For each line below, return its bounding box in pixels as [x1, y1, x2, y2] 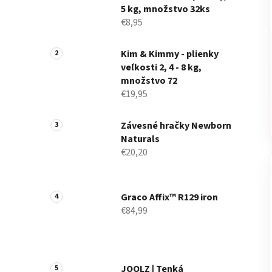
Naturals [121, 132, 160, 146]
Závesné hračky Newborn [121, 118, 231, 132]
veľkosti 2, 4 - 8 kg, [121, 60, 202, 74]
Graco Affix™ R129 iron [121, 190, 218, 204]
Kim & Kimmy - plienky [121, 47, 219, 61]
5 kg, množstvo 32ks [121, 2, 210, 16]
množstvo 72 [121, 73, 177, 87]
